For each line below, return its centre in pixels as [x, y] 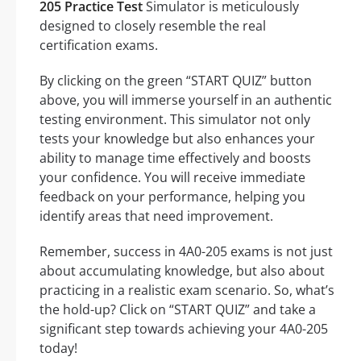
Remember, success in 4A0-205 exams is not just [186, 251]
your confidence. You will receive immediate [172, 177]
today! [58, 348]
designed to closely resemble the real [153, 26]
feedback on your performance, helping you [172, 197]
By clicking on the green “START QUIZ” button [176, 81]
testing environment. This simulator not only [175, 119]
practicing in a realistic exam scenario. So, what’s [187, 290]
